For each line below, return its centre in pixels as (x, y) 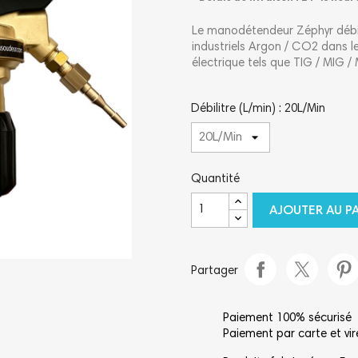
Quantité (215, 179)
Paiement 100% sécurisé (287, 318)
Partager (215, 272)
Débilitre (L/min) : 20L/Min (258, 109)
